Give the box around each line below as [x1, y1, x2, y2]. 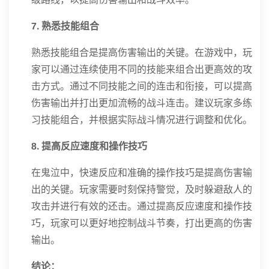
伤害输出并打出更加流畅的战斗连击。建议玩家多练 [31, 98, 252, 108]
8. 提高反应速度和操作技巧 [31, 141, 147, 151]
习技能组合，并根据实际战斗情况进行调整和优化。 [31, 115, 252, 125]
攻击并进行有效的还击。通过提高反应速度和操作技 [31, 201, 252, 211]
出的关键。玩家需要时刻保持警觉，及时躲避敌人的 [31, 184, 252, 195]
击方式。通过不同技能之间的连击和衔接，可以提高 [31, 81, 252, 91]
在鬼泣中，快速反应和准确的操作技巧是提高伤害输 [31, 168, 252, 178]
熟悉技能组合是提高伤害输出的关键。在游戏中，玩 [31, 47, 252, 58]
